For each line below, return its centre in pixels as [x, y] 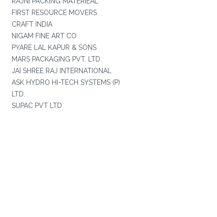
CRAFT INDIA [32, 24]
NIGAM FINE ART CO [44, 36]
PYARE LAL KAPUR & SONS [54, 47]
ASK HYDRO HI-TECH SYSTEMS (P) [66, 82]
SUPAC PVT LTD [37, 106]
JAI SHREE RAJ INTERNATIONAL [61, 71]
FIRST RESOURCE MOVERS [54, 13]
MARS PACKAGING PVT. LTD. [56, 59]
